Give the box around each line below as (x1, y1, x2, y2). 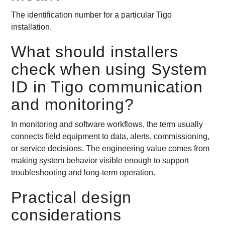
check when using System (11, 60, 207, 78)
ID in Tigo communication (11, 78, 203, 96)
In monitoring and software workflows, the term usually (11, 120, 203, 129)
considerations (11, 206, 122, 224)
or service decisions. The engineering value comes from (11, 144, 210, 153)
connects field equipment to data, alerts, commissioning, (11, 132, 210, 141)
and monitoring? (11, 95, 134, 114)
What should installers (11, 43, 178, 61)
